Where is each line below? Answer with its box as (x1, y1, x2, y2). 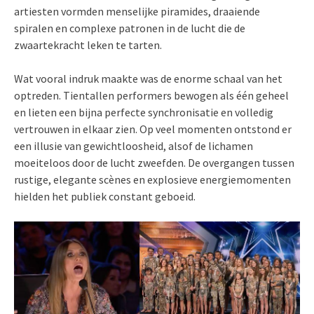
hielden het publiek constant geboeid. (14, 189, 196, 204)
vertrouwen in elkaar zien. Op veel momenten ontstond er (14, 122, 292, 137)
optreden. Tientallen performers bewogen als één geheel (14, 88, 289, 103)
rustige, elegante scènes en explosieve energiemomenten (14, 172, 291, 187)
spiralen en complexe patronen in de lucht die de (14, 21, 245, 36)
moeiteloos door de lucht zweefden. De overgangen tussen (14, 156, 294, 170)
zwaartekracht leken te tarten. (14, 38, 162, 53)
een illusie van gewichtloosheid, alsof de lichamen (14, 139, 253, 153)
